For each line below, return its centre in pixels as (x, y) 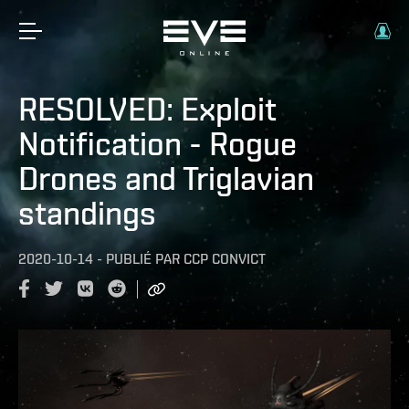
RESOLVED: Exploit (147, 109)
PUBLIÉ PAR (143, 259)
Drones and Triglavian (166, 178)
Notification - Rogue (157, 143)
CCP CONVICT (225, 259)
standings (87, 213)
